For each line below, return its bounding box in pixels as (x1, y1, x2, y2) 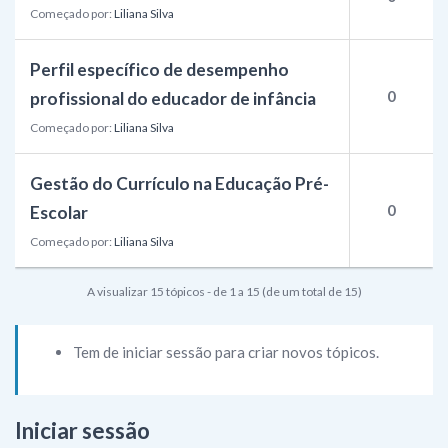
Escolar (30, 202, 88, 223)
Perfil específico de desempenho (30, 59, 289, 80)
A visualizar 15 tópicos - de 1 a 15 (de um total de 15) (86, 284, 362, 299)
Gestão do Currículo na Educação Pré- (30, 173, 329, 194)
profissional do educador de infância (30, 88, 316, 109)
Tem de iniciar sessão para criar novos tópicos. (73, 342, 379, 361)
